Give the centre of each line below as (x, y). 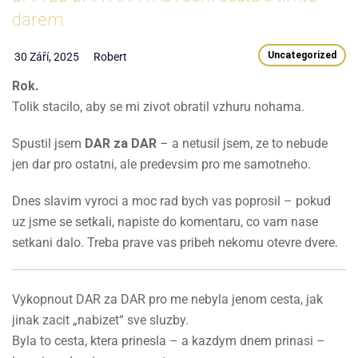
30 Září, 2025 (47, 56)
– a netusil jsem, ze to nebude (242, 143)
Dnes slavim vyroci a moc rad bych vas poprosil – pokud (171, 201)
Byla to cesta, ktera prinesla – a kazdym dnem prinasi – (169, 340)
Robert (110, 56)
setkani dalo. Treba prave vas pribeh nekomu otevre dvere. (175, 242)
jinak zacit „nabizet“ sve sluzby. (100, 320)
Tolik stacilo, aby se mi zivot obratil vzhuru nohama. (158, 106)
